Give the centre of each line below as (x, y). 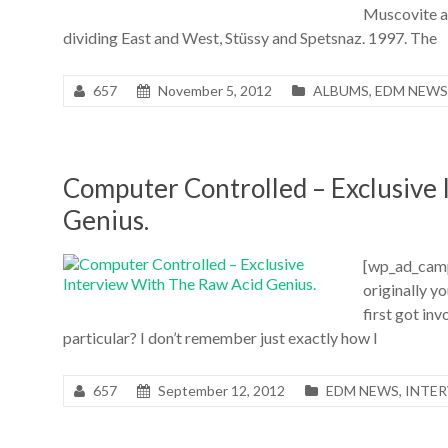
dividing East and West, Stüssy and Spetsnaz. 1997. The (250, 37)
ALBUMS (341, 90)
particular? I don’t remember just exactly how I (220, 337)
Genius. (106, 219)
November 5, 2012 (215, 90)
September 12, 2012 (221, 390)
